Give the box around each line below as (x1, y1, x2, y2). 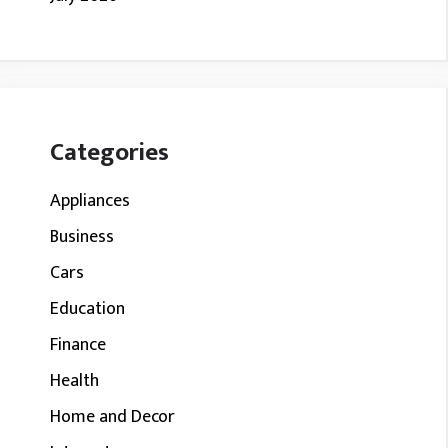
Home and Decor (50, 402, 175, 432)
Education (50, 294, 125, 324)
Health (50, 366, 99, 396)
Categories (50, 132, 169, 173)
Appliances (50, 186, 130, 216)
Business (50, 222, 114, 252)
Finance (50, 330, 106, 360)
